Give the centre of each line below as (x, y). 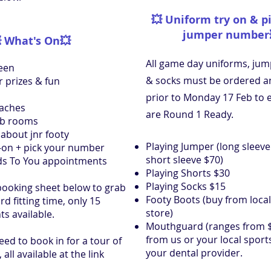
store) (159, 213)
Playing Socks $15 (186, 186)
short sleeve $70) (184, 159)
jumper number (226, 34)
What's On (32, 41)
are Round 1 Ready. (190, 114)
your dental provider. (194, 253)
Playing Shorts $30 (188, 173)
